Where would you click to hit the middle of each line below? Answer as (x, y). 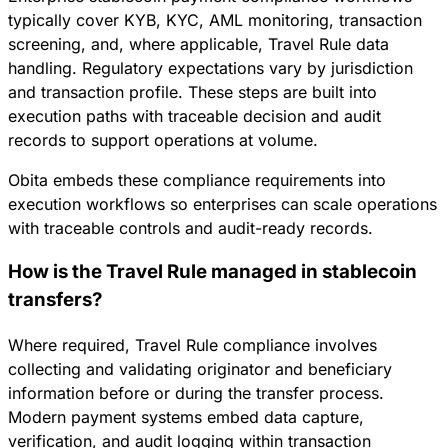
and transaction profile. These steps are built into (192, 91)
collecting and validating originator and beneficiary (200, 369)
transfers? (55, 300)
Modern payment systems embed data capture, (186, 417)
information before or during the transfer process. (196, 393)
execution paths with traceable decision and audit (194, 115)
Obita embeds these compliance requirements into (197, 179)
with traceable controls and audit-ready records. (190, 227)
